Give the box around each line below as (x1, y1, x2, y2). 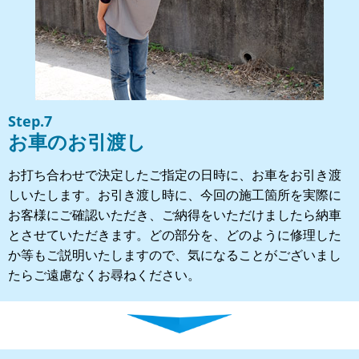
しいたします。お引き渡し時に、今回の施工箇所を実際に (8, 185, 341, 204)
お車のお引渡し (8, 127, 146, 155)
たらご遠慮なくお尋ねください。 (8, 265, 200, 284)
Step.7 (8, 111, 52, 131)
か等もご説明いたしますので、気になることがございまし (8, 245, 341, 264)
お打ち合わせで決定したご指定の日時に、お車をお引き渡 (8, 165, 341, 184)
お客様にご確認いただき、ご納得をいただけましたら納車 (8, 205, 341, 224)
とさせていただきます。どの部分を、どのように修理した (8, 225, 341, 244)
